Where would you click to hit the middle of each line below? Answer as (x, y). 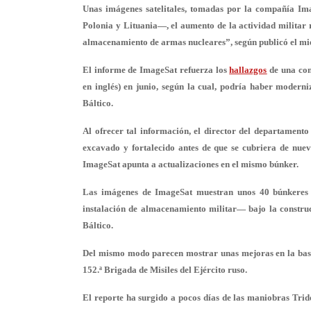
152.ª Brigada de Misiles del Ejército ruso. (165, 270)
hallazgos (248, 70)
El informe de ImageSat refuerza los (156, 70)
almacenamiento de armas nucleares (154, 42)
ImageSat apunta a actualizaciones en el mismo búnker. (191, 164)
